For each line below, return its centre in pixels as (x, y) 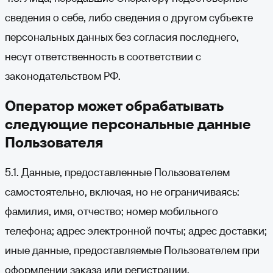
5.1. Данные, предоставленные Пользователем (117, 172)
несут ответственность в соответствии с (103, 56)
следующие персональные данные (128, 124)
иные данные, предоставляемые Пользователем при (132, 250)
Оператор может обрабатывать (114, 106)
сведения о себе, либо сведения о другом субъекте (129, 17)
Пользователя (54, 142)
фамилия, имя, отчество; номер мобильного (112, 211)
